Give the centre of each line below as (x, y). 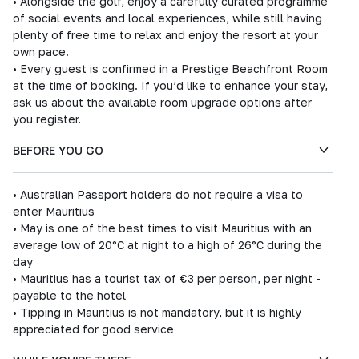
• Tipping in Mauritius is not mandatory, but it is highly (157, 312)
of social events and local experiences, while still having (167, 18)
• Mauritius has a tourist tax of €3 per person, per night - (167, 278)
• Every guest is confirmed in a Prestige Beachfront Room (170, 69)
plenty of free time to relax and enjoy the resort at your (165, 35)
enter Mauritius (54, 211)
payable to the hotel (69, 295)
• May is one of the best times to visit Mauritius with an (162, 228)
